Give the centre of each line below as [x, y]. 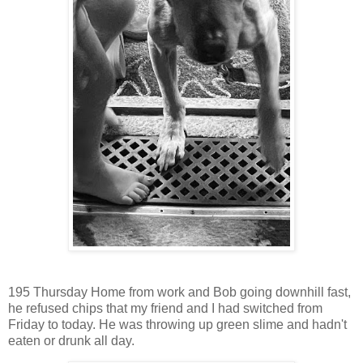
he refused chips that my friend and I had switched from [165, 308]
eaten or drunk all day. [71, 340]
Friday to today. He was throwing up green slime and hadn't [177, 324]
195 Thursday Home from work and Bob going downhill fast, [179, 292]
